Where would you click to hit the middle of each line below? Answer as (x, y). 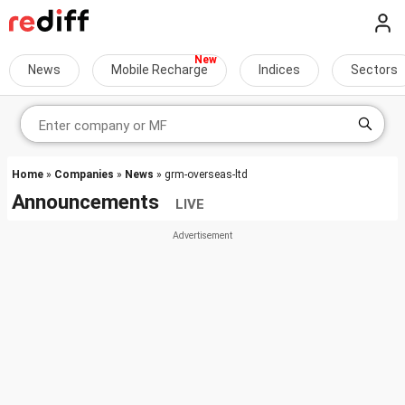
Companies (84, 174)
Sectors (374, 70)
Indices (279, 70)
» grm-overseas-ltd (201, 174)
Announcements (94, 202)
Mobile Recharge (160, 70)
